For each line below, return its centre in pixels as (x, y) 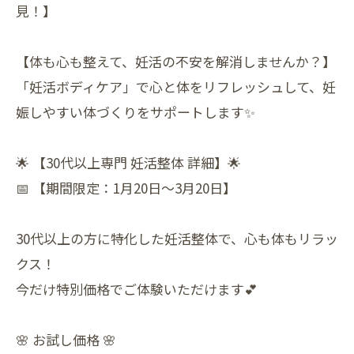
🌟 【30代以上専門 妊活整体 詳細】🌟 (128, 162)
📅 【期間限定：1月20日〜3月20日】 (126, 188)
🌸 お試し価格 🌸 (66, 339)
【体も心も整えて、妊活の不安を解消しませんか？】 (176, 61)
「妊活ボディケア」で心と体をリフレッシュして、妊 (176, 87)
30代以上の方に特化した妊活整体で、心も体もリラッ (177, 238)
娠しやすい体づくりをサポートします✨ (136, 112)
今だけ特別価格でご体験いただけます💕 (137, 289)
